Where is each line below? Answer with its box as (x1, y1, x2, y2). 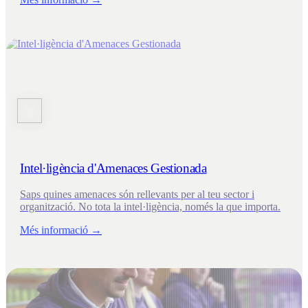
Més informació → (20, 224, 102, 236)
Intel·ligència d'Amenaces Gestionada (20, 160, 207, 175)
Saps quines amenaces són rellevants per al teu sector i (20, 188, 254, 201)
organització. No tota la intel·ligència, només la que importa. (20, 201, 280, 213)
